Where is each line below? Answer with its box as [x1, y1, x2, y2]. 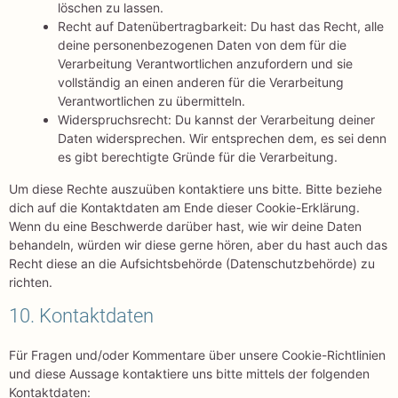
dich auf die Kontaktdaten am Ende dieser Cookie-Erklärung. [9, 200, 360, 216]
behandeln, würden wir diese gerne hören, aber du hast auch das [9, 237, 387, 253]
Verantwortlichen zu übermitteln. [58, 93, 245, 109]
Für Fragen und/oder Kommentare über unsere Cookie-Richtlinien [9, 347, 386, 363]
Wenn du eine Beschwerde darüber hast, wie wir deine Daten [9, 219, 362, 235]
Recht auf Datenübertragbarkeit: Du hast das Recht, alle [58, 19, 384, 35]
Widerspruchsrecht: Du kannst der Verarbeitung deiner [58, 112, 375, 128]
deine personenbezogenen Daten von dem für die [58, 37, 346, 53]
